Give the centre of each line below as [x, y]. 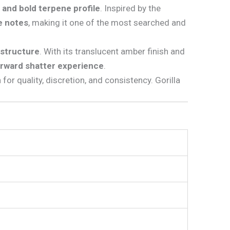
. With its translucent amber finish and [112, 51]
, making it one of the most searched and [107, 22]
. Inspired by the [130, 8]
